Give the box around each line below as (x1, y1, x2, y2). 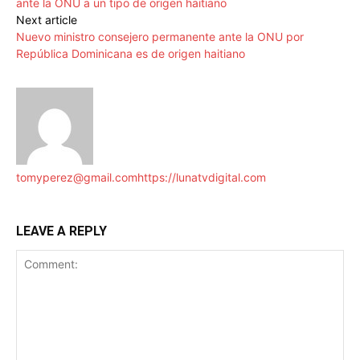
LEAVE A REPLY (16, 223, 107, 239)
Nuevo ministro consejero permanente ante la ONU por (16, 30, 304, 44)
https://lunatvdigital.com (137, 170, 266, 185)
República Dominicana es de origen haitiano (16, 47, 245, 61)
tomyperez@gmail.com (16, 170, 137, 185)
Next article (16, 13, 77, 27)
